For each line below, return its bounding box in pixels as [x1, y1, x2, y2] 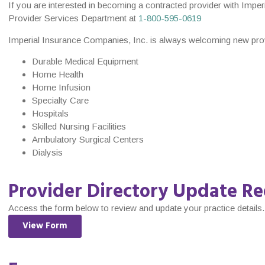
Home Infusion [32, 82, 91, 93]
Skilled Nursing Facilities [32, 121, 126, 132]
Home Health [32, 69, 83, 80]
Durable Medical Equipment [32, 56, 138, 67]
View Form [22, 219, 67, 234]
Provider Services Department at [8, 13, 138, 24]
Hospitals [32, 108, 69, 119]
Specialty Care [32, 95, 89, 106]
